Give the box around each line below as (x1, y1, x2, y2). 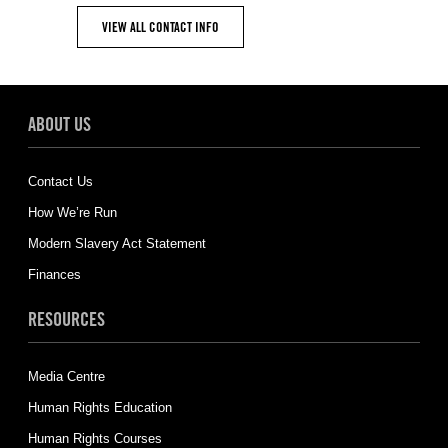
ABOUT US (27, 112, 91, 135)
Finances (27, 266, 81, 282)
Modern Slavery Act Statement (27, 235, 206, 251)
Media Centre (27, 368, 105, 384)
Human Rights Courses (27, 430, 162, 446)
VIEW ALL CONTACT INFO (102, 18, 219, 35)
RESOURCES (27, 307, 105, 330)
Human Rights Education (27, 399, 172, 415)
